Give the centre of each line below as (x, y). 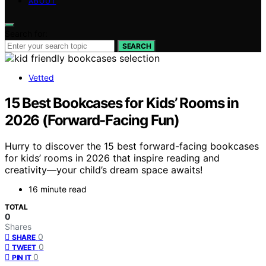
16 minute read (58, 189)
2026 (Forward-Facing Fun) (92, 120)
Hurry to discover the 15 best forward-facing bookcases (132, 146)
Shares (18, 227)
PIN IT (22, 258)
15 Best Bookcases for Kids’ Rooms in (122, 103)
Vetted (41, 77)
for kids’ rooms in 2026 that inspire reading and (112, 158)
